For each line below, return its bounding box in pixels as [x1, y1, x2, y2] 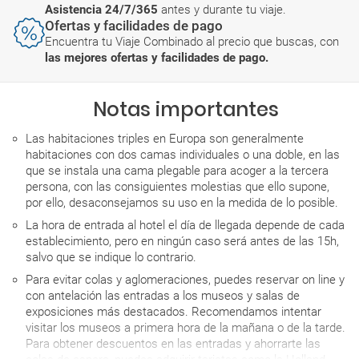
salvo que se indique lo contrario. [26, 250, 196, 265]
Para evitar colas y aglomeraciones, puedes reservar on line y [26, 272, 345, 288]
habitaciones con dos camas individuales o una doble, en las [26, 147, 340, 163]
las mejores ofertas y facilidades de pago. [45, 50, 268, 66]
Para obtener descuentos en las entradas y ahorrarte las [26, 337, 321, 352]
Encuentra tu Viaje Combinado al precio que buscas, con [45, 34, 339, 50]
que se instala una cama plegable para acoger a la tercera [26, 163, 329, 179]
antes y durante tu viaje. [161, 2, 286, 18]
